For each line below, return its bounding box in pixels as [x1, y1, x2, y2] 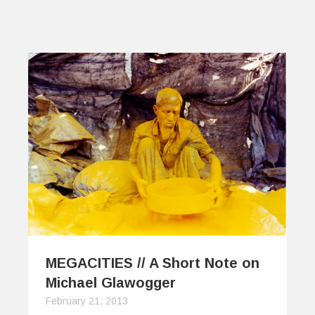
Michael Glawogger [46, 274, 176, 290]
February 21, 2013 [46, 295, 128, 307]
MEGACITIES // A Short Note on [46, 255, 259, 271]
